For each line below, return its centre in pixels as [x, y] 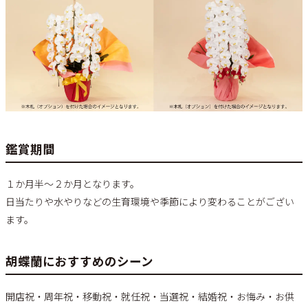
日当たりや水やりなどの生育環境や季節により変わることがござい [150, 202]
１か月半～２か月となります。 [73, 184]
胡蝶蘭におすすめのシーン [79, 261]
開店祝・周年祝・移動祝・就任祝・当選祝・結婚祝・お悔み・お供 [150, 296]
